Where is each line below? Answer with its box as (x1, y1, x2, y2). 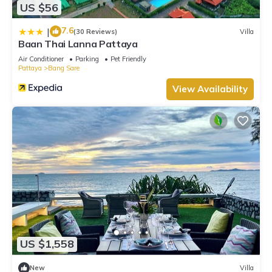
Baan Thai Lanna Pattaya (18, 38, 138, 50)
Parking (75, 55, 99, 64)
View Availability (172, 83, 248, 95)
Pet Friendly (110, 55, 146, 64)
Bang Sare (48, 64, 80, 73)
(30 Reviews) (73, 27, 117, 36)
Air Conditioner (18, 55, 64, 64)
